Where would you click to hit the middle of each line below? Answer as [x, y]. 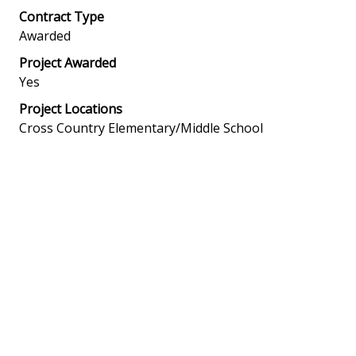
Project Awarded [68, 62]
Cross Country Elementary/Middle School [141, 128]
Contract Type [62, 16]
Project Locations [71, 108]
